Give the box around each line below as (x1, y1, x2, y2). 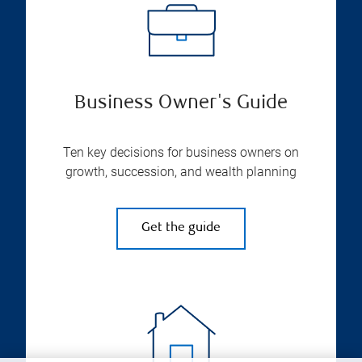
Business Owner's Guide (74, 93, 288, 114)
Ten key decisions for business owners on (63, 144, 299, 160)
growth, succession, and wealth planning (65, 163, 297, 179)
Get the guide (141, 221, 221, 235)
